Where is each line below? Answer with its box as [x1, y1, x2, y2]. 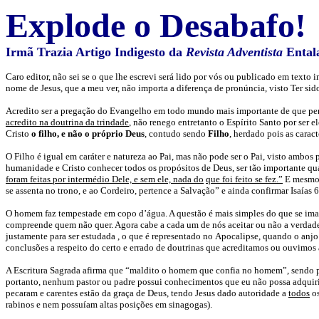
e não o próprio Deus [61, 128, 145, 139]
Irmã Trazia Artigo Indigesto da [6, 45, 186, 59]
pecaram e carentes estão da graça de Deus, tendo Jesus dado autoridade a [6, 288, 288, 298]
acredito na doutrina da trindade [6, 117, 129, 127]
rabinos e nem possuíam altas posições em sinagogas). [6, 299, 212, 310]
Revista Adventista [186, 45, 283, 59]
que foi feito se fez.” [206, 174, 283, 184]
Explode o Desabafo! [6, 6, 306, 44]
